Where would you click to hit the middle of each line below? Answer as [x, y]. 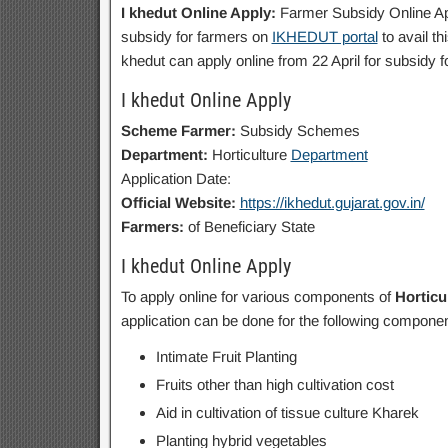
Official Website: [178, 202]
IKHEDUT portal [324, 36]
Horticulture [251, 154]
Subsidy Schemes [297, 130]
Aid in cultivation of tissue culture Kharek [287, 412]
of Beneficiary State [249, 226]
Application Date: [175, 178]
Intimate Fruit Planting [226, 356]
